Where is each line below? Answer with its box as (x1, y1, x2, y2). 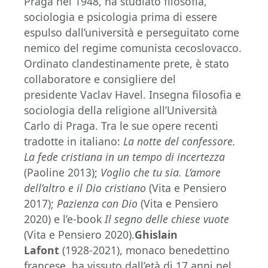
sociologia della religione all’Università (24, 103, 217, 118)
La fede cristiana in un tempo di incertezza (24, 150, 225, 165)
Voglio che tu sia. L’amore (100, 165, 221, 180)
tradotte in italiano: (24, 134, 123, 149)
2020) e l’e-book (24, 212, 105, 227)
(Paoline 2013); (24, 165, 100, 180)
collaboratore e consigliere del (24, 72, 176, 87)
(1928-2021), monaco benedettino (62, 243, 230, 258)
